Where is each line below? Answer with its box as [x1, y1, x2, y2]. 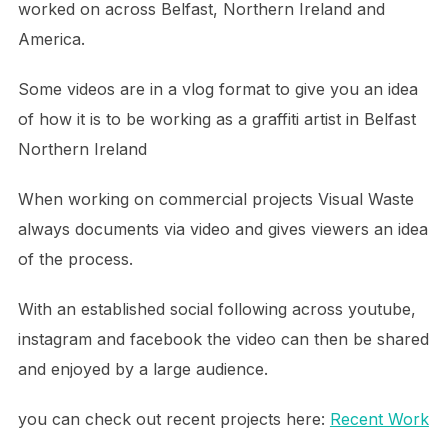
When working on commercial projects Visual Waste [17, 188, 414, 209]
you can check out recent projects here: [17, 408, 330, 429]
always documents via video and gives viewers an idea [17, 218, 428, 239]
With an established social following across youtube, [17, 298, 416, 319]
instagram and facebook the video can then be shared [17, 328, 429, 349]
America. [17, 28, 85, 49]
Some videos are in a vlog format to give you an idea [17, 78, 418, 99]
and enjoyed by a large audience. [17, 358, 268, 379]
